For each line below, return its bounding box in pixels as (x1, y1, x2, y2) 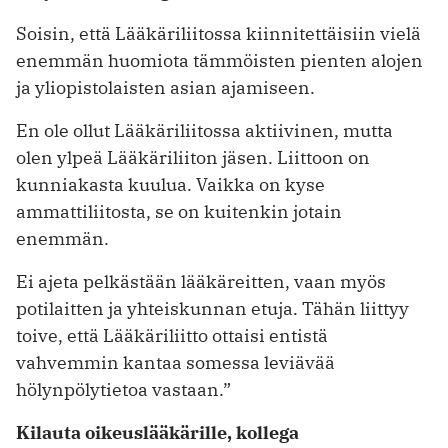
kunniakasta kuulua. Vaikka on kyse (16, 173, 325, 197)
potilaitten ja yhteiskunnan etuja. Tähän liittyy (16, 297, 409, 321)
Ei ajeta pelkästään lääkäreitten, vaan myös (16, 270, 386, 294)
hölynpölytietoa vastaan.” (16, 378, 231, 402)
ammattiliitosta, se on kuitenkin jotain (16, 200, 342, 224)
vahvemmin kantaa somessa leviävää (16, 351, 335, 375)
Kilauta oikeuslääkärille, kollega (16, 421, 299, 445)
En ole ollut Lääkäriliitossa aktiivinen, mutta (16, 119, 393, 143)
